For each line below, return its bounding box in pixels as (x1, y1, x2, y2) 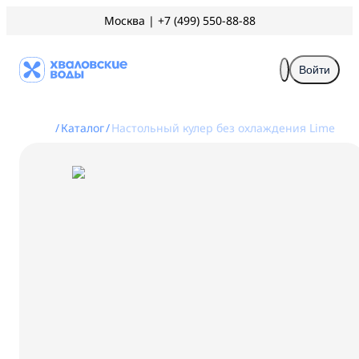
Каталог (60, 120, 104, 135)
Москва (103, 13, 145, 28)
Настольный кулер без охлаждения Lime (111, 120, 335, 135)
